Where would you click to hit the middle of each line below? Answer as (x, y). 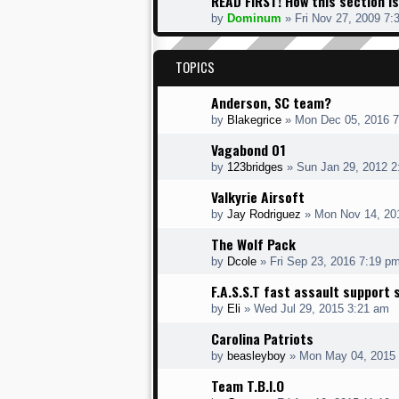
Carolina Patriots (262, 338)
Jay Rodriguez (264, 214)
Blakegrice (254, 120)
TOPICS (195, 67)
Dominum (254, 18)
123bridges (255, 167)
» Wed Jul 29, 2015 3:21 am (315, 309)
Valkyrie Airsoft (258, 197)
